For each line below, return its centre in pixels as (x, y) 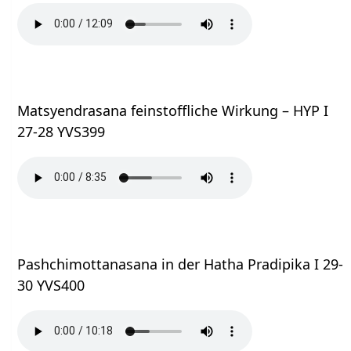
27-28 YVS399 (62, 131)
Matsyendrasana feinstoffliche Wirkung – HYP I (173, 110)
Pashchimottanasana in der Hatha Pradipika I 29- (181, 264)
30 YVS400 (51, 285)
